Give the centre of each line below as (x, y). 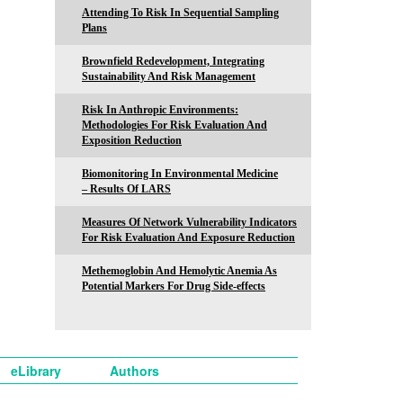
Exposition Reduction (132, 140)
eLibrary (36, 370)
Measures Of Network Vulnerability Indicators (189, 222)
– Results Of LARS (126, 188)
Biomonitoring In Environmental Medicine (180, 173)
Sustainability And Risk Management (169, 76)
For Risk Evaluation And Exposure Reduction (188, 237)
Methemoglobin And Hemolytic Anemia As (179, 270)
